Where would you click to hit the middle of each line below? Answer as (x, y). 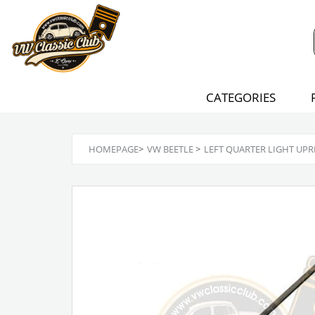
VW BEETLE (170, 149)
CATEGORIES (240, 97)
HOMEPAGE (114, 149)
